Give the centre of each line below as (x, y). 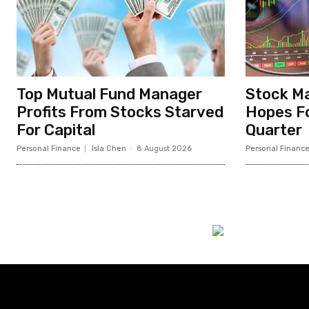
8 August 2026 (164, 148)
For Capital (56, 130)
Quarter (273, 130)
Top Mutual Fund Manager (109, 94)
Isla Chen (109, 148)
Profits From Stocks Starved (120, 112)
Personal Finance (49, 148)
